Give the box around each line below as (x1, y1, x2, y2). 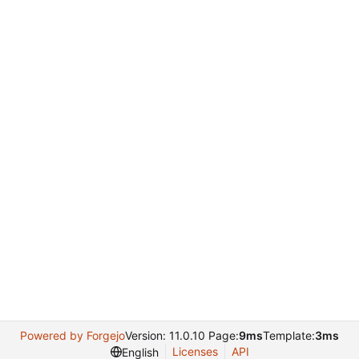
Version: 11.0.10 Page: (125, 329, 239, 342)
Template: (263, 329, 315, 342)
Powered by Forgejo (20, 329, 125, 342)
